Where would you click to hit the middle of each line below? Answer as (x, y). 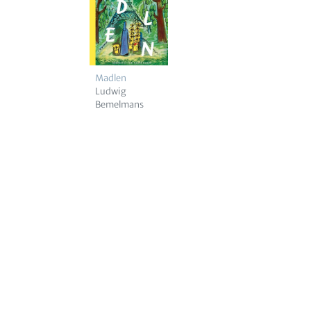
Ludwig (111, 91)
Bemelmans (119, 104)
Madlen (111, 78)
